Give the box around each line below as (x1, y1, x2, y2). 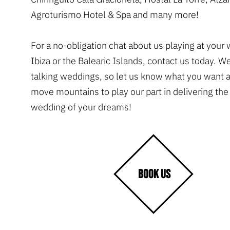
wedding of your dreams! (31, 101, 131, 113)
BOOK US (138, 166, 170, 182)
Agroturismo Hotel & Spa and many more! (31, 8, 199, 21)
